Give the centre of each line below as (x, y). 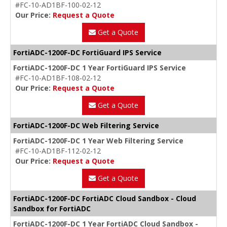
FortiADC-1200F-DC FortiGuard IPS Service (87, 53)
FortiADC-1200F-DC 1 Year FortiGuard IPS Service (100, 68)
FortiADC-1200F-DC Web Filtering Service (86, 126)
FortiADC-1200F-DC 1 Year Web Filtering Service (98, 141)
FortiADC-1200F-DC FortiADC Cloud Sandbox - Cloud (105, 199)
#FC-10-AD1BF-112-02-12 (58, 151)
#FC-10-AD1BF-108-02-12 (58, 78)
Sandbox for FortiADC (52, 209)
